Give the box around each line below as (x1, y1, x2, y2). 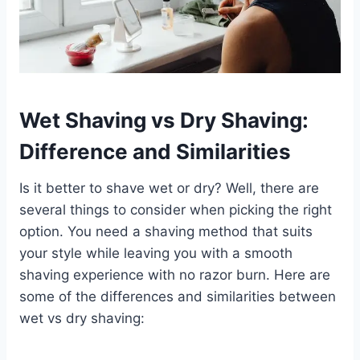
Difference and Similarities (19, 138, 291, 164)
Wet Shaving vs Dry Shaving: (19, 107, 309, 133)
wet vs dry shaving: (19, 309, 145, 326)
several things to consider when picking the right (19, 201, 332, 218)
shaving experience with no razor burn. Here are (19, 266, 330, 283)
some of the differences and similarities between (19, 288, 336, 305)
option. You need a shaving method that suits (19, 223, 313, 239)
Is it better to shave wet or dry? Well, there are (19, 179, 319, 196)
